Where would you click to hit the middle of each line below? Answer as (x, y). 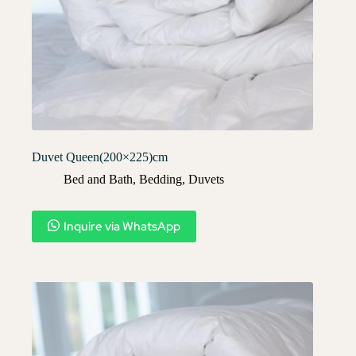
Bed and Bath (98, 179)
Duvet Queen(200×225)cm (100, 157)
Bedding (161, 179)
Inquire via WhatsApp (122, 226)
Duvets (206, 179)
